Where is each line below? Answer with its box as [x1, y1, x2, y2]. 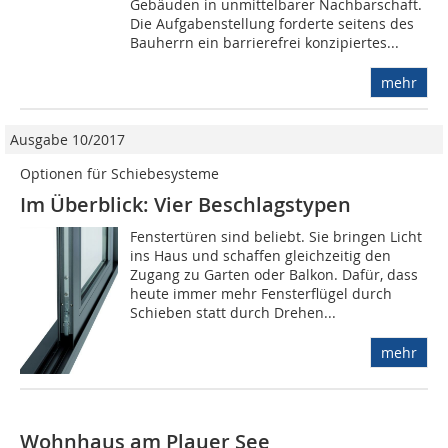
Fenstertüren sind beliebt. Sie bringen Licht [130, 227, 423, 247]
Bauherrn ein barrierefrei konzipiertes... [130, 33, 400, 53]
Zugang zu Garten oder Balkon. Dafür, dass [130, 265, 419, 285]
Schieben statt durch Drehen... [130, 303, 337, 323]
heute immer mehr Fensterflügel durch [130, 284, 393, 304]
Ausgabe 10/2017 [10, 130, 125, 150]
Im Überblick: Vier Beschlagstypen [20, 191, 351, 219]
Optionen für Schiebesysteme [20, 164, 219, 184]
